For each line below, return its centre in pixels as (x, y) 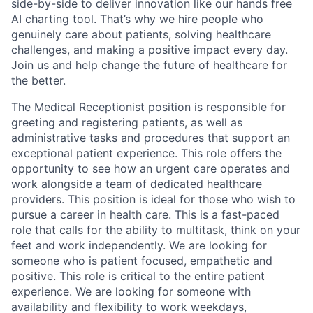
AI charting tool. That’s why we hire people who (137, 19)
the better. (38, 80)
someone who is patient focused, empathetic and (142, 261)
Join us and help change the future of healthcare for (149, 65)
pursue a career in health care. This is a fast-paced (145, 214)
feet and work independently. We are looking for (139, 245)
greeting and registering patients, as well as (127, 122)
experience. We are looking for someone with (131, 291)
